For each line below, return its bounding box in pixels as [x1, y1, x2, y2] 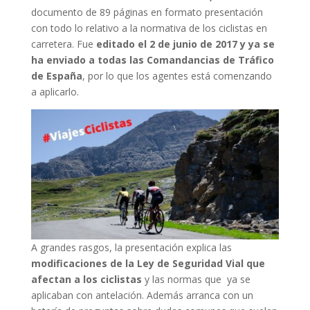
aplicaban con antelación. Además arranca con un [30, 288, 253, 302]
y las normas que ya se [141, 272, 250, 286]
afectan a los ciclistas [30, 272, 142, 286]
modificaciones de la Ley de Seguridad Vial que [30, 256, 265, 270]
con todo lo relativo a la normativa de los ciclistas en [30, 21, 267, 35]
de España [30, 69, 82, 83]
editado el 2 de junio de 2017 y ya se [95, 37, 275, 51]
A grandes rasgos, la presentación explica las [30, 240, 232, 254]
